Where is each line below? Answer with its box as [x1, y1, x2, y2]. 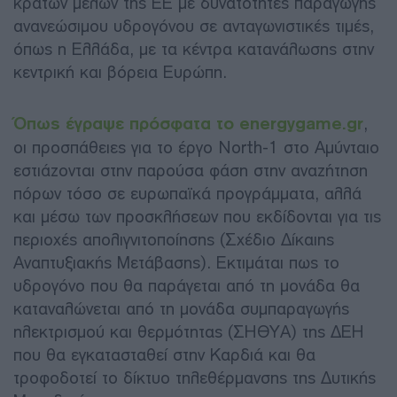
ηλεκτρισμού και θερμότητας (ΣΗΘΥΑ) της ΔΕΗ [13, 321, 364, 342]
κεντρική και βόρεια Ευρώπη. [13, 61, 227, 82]
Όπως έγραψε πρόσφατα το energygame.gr [13, 113, 363, 134]
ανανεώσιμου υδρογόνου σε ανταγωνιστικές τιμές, [13, 15, 374, 36]
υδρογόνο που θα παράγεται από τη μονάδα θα [13, 275, 360, 296]
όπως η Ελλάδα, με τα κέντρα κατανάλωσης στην [13, 38, 374, 59]
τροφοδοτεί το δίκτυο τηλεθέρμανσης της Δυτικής [13, 367, 376, 388]
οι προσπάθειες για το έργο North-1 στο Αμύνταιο [13, 136, 379, 158]
